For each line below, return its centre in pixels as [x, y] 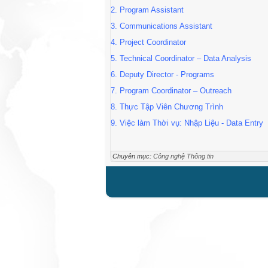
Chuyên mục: [133, 156]
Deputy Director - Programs [167, 74]
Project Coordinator [152, 42]
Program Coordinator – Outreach [176, 91]
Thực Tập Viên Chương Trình [171, 107]
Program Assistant [152, 10]
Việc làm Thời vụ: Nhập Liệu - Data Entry [191, 123]
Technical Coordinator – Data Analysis [185, 58]
